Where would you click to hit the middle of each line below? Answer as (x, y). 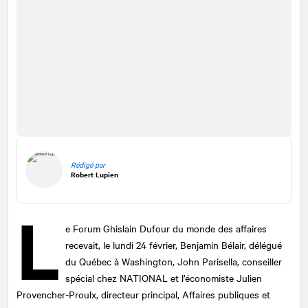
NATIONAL (144, 277)
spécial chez (93, 277)
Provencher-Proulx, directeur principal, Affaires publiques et (143, 294)
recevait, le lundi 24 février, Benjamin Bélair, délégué (174, 244)
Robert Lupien (95, 175)
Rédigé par (88, 165)
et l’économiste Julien (215, 277)
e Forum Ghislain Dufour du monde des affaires (166, 228)
